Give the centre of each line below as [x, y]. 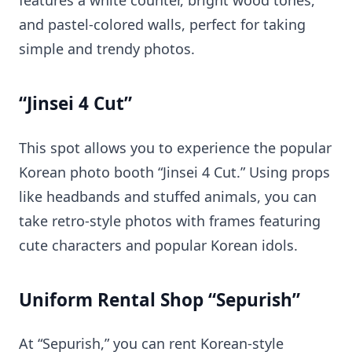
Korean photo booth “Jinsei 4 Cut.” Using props [174, 172]
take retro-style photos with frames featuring [170, 220]
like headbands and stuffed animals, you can [168, 196]
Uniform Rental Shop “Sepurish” [159, 299]
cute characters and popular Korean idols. [158, 245]
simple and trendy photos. [107, 49]
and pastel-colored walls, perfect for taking [162, 25]
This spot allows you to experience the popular [175, 147]
